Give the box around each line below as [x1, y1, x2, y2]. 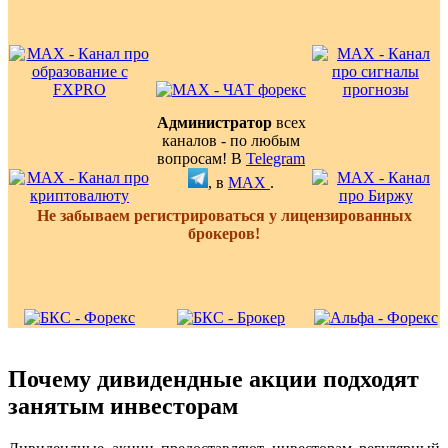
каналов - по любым [162, 132, 300, 150]
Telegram [246, 150, 305, 168]
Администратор [156, 114, 272, 132]
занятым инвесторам [8, 393, 238, 420]
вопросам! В [157, 150, 246, 168]
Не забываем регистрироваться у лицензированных [36, 207, 412, 225]
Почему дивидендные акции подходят [8, 366, 419, 393]
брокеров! [188, 225, 260, 243]
